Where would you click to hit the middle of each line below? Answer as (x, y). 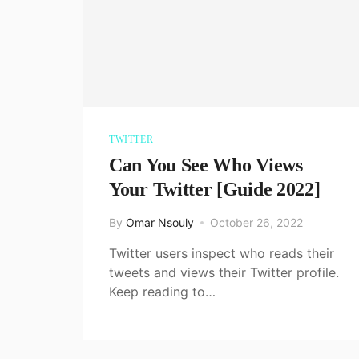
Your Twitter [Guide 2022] (215, 189)
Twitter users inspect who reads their (222, 253)
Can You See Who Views (206, 165)
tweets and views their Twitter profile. (224, 272)
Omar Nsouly (160, 222)
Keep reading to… (162, 291)
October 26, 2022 (256, 222)
